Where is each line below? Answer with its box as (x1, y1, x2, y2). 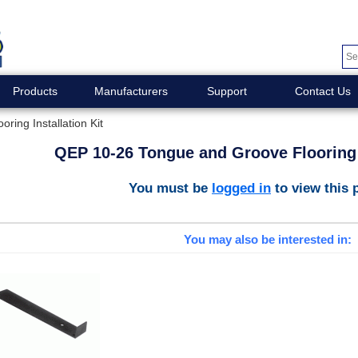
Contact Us (294, 85, 351, 97)
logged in (212, 179, 271, 196)
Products (12, 85, 58, 97)
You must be (129, 179, 212, 196)
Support (206, 85, 247, 97)
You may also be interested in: (183, 233, 352, 247)
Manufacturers (93, 85, 168, 97)
